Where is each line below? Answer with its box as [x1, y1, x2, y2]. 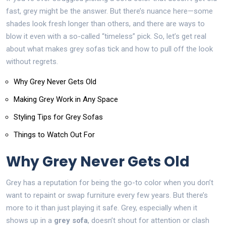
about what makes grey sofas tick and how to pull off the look [6, 44, 213, 53]
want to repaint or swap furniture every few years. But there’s [6, 190, 208, 200]
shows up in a [6, 215, 54, 225]
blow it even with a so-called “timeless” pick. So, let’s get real [6, 31, 206, 41]
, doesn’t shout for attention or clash [88, 215, 209, 225]
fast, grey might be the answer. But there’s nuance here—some [6, 6, 213, 16]
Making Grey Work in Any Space [14, 94, 118, 104]
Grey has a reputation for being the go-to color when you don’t [6, 178, 213, 187]
